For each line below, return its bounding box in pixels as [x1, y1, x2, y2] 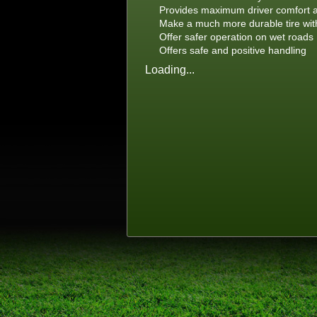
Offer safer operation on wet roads [159, 31, 313, 43]
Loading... [145, 63, 195, 76]
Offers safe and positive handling [159, 45, 306, 57]
